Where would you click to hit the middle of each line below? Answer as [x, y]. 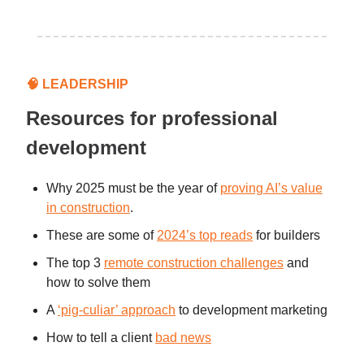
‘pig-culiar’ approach [117, 310]
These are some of [102, 235]
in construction [88, 207]
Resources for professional [152, 118]
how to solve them [98, 282]
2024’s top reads [205, 235]
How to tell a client [101, 337]
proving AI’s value [271, 188]
